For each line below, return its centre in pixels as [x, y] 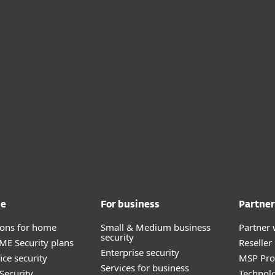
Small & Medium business [156, 227]
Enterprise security [140, 252]
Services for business [145, 268]
